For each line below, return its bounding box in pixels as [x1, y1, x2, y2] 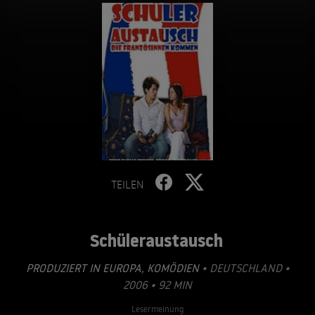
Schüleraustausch [90, 229, 223, 252]
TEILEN [111, 177, 143, 191]
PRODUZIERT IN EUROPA [25, 261, 141, 275]
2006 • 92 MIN [123, 278, 192, 292]
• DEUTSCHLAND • [198, 261, 290, 275]
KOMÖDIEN [143, 261, 199, 275]
